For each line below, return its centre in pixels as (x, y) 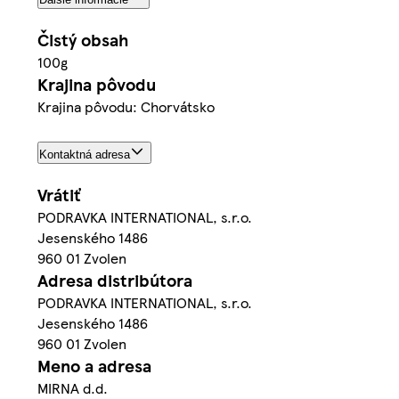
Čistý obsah (83, 40)
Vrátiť (59, 195)
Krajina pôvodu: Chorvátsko (126, 107)
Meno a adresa (94, 366)
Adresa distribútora (115, 281)
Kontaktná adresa (85, 155)
